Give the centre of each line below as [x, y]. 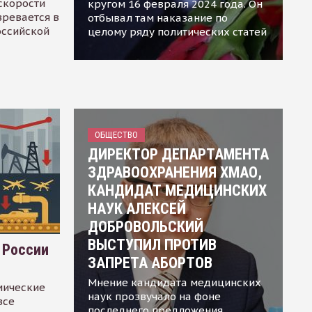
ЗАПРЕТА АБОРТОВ [150, 263]
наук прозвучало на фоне [154, 296]
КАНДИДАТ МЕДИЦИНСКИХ [177, 190]
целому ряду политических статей [177, 31]
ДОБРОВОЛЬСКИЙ [145, 226]
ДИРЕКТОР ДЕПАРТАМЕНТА [178, 154]
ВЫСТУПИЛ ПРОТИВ [152, 244]
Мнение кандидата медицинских [174, 282]
